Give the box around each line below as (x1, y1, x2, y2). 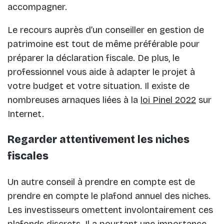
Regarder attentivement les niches (7, 133, 189, 146)
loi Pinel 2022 (140, 94, 196, 106)
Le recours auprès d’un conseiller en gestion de (7, 24, 204, 36)
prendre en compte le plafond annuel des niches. (7, 190, 210, 202)
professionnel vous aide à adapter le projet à (7, 66, 195, 78)
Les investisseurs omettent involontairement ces (7, 204, 213, 216)
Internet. (7, 108, 44, 120)
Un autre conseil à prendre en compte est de (7, 176, 195, 188)
